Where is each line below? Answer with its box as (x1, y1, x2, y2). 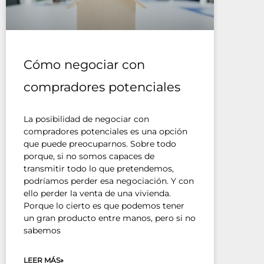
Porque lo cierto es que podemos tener (24, 200, 184, 211)
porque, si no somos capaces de (24, 150, 154, 161)
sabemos (24, 225, 61, 236)
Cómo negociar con (24, 57, 145, 72)
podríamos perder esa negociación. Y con (24, 175, 194, 186)
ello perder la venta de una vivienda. (24, 187, 171, 199)
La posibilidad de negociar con (24, 113, 149, 124)
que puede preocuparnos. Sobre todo (24, 138, 176, 149)
